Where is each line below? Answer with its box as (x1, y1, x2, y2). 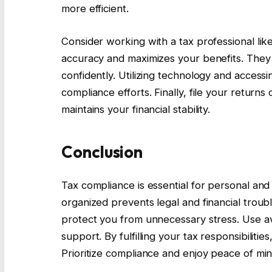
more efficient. (61, 2, 129, 15)
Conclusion (61, 141, 143, 163)
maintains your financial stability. (61, 103, 211, 115)
